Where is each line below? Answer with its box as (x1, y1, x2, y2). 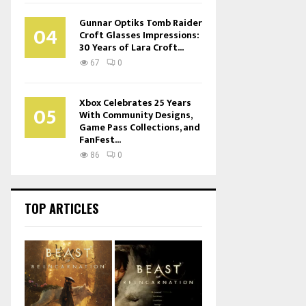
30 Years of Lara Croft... (79, 40, 184, 55)
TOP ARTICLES (25, 199, 98, 217)
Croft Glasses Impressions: (79, 27, 199, 43)
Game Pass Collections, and (79, 120, 200, 135)
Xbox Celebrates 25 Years (79, 95, 191, 111)
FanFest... (79, 132, 121, 148)
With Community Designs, (79, 107, 192, 123)
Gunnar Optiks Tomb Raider (79, 15, 202, 31)
